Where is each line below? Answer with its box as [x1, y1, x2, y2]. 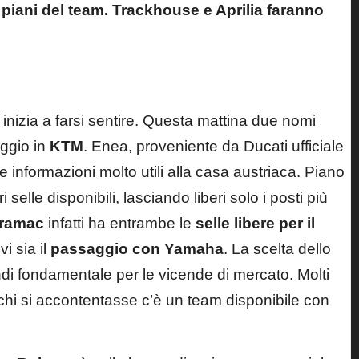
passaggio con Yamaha [50, 240, 224, 257]
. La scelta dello [224, 240, 331, 257]
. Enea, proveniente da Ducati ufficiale [83, 137, 344, 155]
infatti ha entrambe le [44, 214, 196, 232]
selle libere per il [196, 214, 315, 232]
